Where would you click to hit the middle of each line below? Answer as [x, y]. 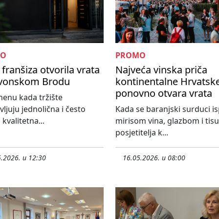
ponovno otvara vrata [164, 93]
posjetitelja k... [142, 133]
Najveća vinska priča [161, 70]
